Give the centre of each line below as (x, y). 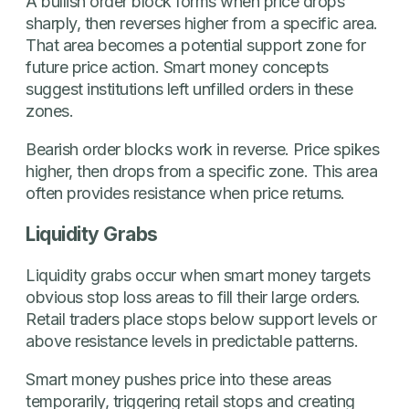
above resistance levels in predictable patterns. (192, 341)
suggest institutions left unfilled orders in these (189, 89)
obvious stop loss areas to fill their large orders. (193, 297)
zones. (49, 110)
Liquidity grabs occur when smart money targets (198, 275)
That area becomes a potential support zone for (195, 45)
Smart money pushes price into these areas (178, 379)
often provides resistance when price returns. (185, 193)
